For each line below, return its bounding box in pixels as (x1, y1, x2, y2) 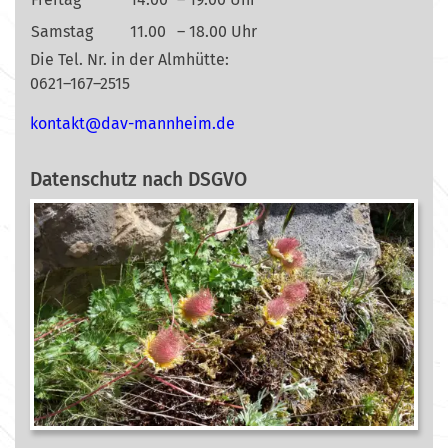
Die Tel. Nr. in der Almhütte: (30, 49, 229, 69)
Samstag (31, 21, 93, 41)
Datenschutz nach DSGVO (30, 167, 247, 191)
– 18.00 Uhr (177, 21, 257, 41)
